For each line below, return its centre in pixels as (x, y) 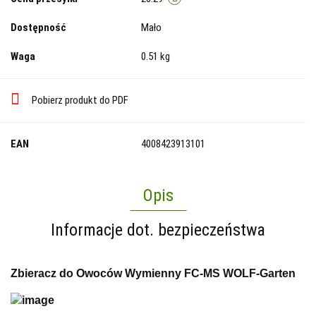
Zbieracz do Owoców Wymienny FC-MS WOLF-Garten (153, 273)
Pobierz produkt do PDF (80, 100)
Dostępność (38, 27)
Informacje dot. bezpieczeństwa (158, 230)
